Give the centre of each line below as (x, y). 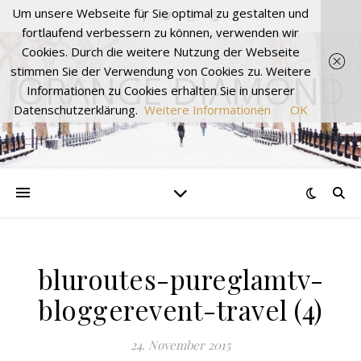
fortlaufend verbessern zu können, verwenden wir (160, 32)
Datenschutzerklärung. (75, 110)
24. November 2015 (180, 345)
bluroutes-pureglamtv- (180, 279)
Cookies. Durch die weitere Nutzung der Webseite (160, 52)
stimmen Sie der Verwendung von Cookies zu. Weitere (160, 71)
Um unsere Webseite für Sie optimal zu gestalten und (160, 13)
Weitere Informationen (207, 110)
